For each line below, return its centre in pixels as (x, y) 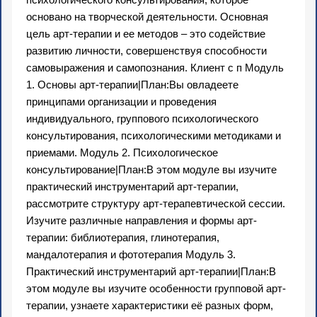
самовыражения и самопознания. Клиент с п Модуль (155, 68)
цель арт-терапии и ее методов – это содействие (146, 34)
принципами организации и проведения (121, 102)
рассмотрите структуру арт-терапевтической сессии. (156, 204)
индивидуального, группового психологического (142, 119)
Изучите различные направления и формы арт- (142, 221)
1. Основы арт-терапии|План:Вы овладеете (132, 85)
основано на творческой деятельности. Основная (147, 17)
